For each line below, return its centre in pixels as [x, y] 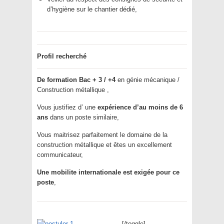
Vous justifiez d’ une [67, 107]
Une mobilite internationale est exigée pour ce [108, 172]
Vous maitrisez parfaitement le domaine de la [102, 134]
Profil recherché [62, 56]
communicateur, [60, 154]
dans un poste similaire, [83, 117]
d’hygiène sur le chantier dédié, [92, 9]
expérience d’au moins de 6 [140, 107]
